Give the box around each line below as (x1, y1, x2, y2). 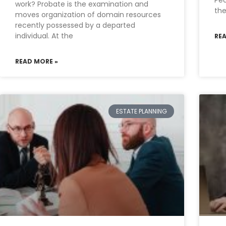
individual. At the (15, 31, 73, 41)
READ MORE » (15, 57, 58, 66)
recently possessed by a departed (15, 20, 135, 31)
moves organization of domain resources (15, 10, 161, 20)
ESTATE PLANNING (116, 106, 167, 116)
